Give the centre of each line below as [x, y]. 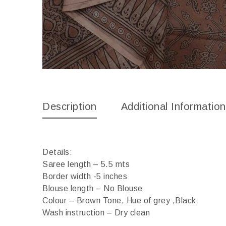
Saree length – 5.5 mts [86, 164]
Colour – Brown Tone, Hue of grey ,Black [119, 201]
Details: [57, 152]
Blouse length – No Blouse [93, 189]
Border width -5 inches [85, 177]
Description [70, 107]
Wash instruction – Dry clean [96, 213]
